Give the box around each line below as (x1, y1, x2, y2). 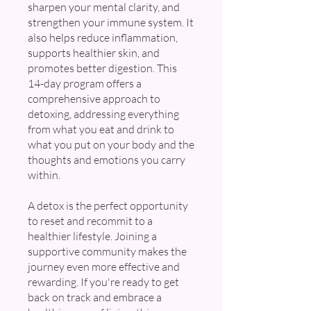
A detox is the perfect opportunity (28, 199, 188, 213)
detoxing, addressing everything (28, 107, 179, 121)
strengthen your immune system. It (28, 15, 194, 30)
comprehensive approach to (28, 92, 160, 106)
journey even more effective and (28, 260, 180, 274)
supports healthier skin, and (28, 46, 160, 60)
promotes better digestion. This (28, 61, 177, 76)
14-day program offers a (28, 76, 142, 91)
